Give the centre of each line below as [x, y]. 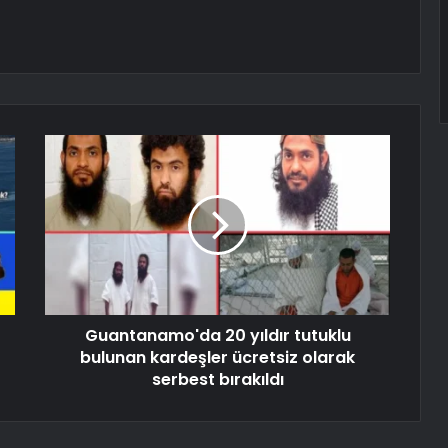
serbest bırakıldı [217, 380]
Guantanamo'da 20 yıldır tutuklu [217, 336]
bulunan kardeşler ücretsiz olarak [217, 358]
